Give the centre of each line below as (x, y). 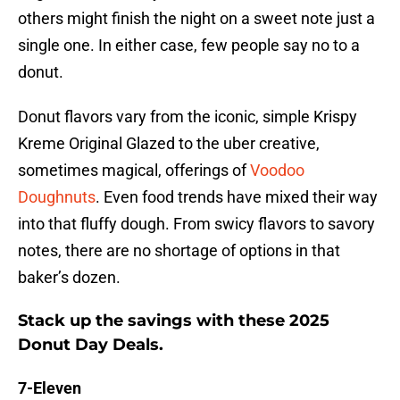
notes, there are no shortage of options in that (179, 251)
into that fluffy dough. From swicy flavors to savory (196, 224)
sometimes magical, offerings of (134, 171)
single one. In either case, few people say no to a (189, 46)
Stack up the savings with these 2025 (174, 321)
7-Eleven (50, 388)
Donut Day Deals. (91, 345)
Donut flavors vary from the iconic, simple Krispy (187, 117)
